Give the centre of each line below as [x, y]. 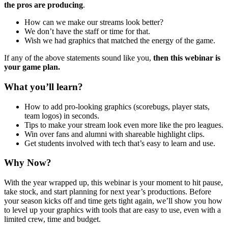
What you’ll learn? [44, 87]
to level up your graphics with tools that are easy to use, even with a [112, 210]
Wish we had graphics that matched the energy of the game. [120, 41]
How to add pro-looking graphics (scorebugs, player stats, [117, 106]
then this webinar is [187, 58]
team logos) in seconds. [62, 116]
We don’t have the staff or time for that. [87, 32]
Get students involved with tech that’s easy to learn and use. [120, 143]
